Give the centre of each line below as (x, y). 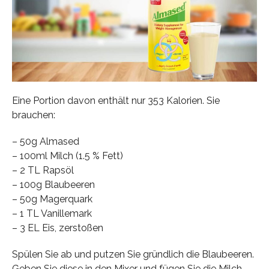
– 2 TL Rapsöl (43, 171)
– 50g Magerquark (52, 199)
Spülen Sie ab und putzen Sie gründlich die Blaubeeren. (133, 255)
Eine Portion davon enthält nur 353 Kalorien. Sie (116, 101)
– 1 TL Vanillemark (52, 214)
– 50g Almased (45, 142)
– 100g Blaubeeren (53, 185)
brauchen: (33, 115)
